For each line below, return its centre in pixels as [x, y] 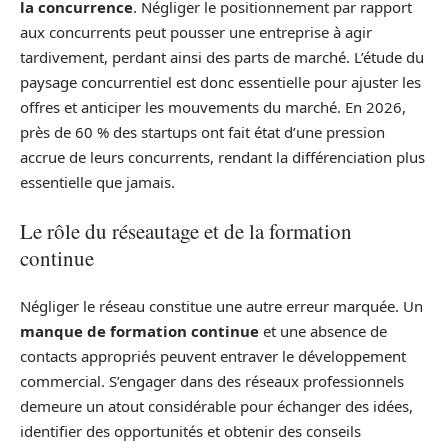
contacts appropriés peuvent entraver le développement [213, 356]
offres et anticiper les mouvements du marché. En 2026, [213, 107]
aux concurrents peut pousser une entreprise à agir [196, 32]
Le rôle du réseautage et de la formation [186, 230]
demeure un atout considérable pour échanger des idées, [216, 406]
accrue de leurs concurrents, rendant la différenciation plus [222, 157]
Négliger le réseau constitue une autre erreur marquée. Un [221, 306]
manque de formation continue [139, 331]
